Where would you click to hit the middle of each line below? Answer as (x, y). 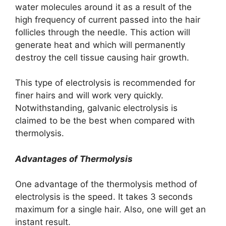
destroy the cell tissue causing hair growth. (102, 57)
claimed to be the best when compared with (105, 121)
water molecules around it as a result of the (103, 7)
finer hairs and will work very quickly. (89, 96)
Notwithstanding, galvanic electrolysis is (96, 108)
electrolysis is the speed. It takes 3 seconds (104, 197)
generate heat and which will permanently (100, 45)
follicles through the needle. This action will (103, 32)
